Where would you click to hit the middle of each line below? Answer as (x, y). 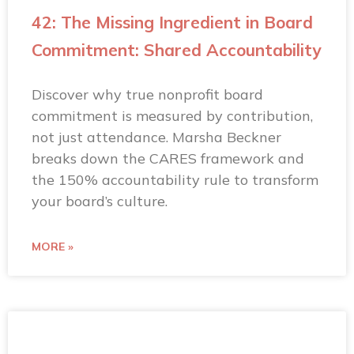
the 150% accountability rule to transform (175, 179)
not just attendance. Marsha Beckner (156, 137)
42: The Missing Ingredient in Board (172, 22)
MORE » (53, 246)
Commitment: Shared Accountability (176, 49)
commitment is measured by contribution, (172, 115)
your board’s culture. (100, 201)
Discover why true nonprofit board (147, 94)
